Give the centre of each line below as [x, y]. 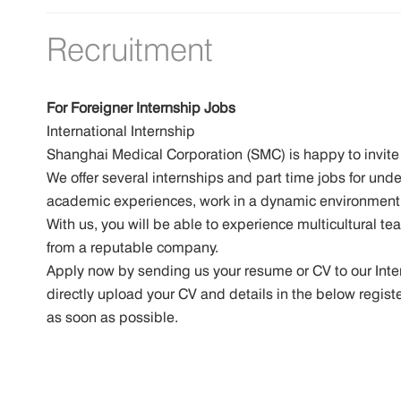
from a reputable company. [132, 248]
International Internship [121, 132]
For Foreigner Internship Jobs [141, 108]
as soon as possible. [112, 318]
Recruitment [130, 49]
